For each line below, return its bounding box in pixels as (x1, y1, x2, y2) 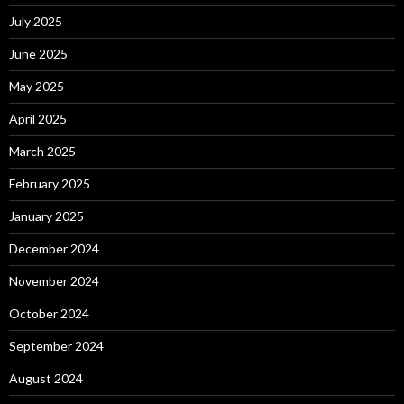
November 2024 (9, 272, 99, 289)
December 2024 (9, 240, 99, 256)
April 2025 (9, 110, 67, 126)
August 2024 (9, 370, 83, 386)
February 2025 (9, 175, 90, 191)
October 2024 (9, 305, 89, 321)
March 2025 (9, 142, 76, 159)
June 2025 (9, 45, 68, 61)
